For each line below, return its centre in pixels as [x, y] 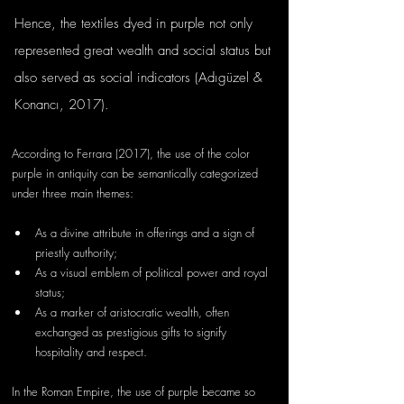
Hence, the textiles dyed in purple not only [136, 23]
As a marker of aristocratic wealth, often [134, 312]
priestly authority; [76, 252]
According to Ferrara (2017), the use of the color [133, 153]
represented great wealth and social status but [145, 50]
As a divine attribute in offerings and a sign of [147, 233]
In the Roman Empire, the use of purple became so [135, 391]
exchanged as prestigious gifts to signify [133, 332]
